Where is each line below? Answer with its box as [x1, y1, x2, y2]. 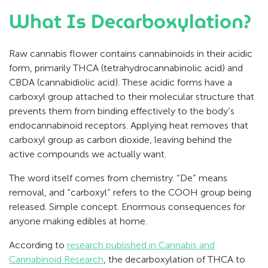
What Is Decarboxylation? [9, 6, 251, 37]
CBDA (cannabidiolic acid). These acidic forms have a [9, 77, 232, 89]
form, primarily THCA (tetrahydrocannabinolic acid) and [9, 62, 243, 74]
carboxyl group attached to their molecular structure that [9, 91, 254, 103]
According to [9, 239, 67, 251]
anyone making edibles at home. [9, 215, 147, 227]
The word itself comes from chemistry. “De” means [9, 172, 227, 184]
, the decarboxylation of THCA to [103, 254, 245, 266]
